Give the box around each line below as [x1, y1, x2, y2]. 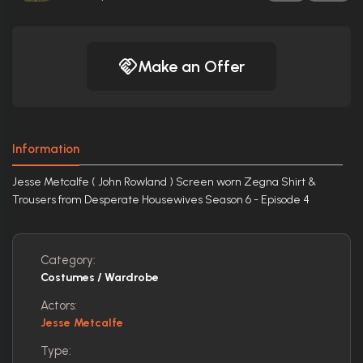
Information [12, 142, 79, 157]
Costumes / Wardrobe [41, 271, 159, 285]
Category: [41, 253, 96, 268]
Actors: [41, 298, 77, 314]
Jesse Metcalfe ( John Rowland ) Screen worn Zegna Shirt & [12, 175, 316, 190]
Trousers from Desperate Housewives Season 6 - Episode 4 [12, 193, 310, 207]
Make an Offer [138, 57, 245, 77]
